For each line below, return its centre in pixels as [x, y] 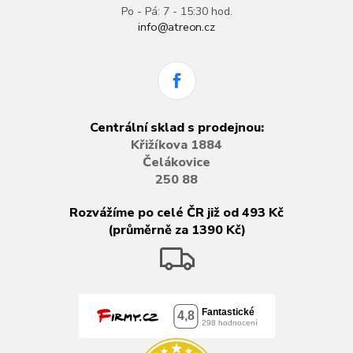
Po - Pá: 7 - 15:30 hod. [176, 12]
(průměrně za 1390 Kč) [176, 230]
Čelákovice [176, 163]
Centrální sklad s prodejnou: [176, 128]
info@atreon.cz [176, 27]
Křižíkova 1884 [176, 145]
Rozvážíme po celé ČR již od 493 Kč [176, 213]
